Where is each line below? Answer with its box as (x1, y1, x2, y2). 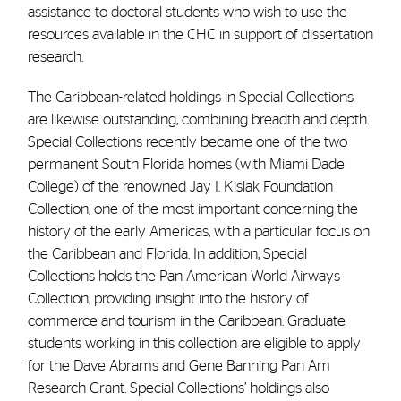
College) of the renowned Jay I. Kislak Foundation (27, 179, 333, 194)
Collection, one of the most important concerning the (27, 201, 358, 217)
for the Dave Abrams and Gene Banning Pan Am (27, 358, 330, 373)
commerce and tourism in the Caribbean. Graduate (27, 313, 346, 328)
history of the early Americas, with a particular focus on (27, 224, 370, 239)
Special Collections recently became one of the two (27, 134, 347, 149)
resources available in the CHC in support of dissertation (27, 27, 373, 42)
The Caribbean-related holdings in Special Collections (27, 90, 354, 105)
